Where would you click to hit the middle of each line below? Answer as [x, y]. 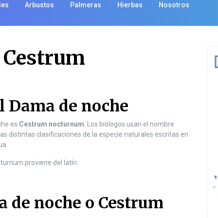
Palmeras [86, 5]
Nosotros [174, 5]
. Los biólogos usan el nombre [129, 124]
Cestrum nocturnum [52, 124]
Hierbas [130, 5]
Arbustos [39, 5]
